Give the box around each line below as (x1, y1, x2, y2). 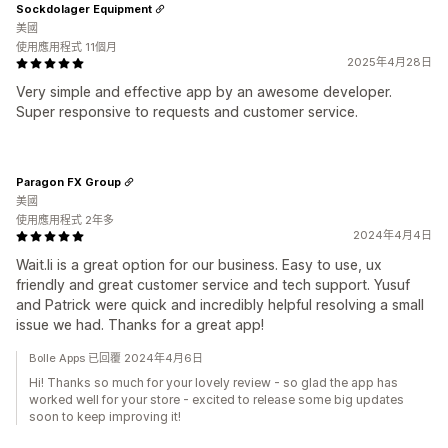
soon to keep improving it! (29, 409, 181, 424)
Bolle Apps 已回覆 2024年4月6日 (29, 351, 203, 365)
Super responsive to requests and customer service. (16, 103, 358, 120)
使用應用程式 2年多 (16, 213, 114, 227)
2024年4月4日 (353, 228, 432, 242)
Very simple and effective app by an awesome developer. (16, 83, 392, 100)
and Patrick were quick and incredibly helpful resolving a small (16, 296, 424, 313)
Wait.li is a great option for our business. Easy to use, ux (16, 256, 382, 273)
